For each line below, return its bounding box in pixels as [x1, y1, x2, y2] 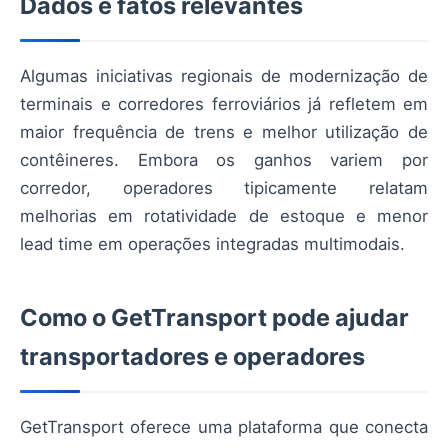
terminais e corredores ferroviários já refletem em [20, 93, 428, 114]
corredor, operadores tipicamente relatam [20, 177, 428, 198]
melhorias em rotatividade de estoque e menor [20, 205, 428, 226]
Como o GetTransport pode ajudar [20, 302, 409, 332]
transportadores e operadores [20, 341, 365, 371]
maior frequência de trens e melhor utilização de [20, 121, 428, 142]
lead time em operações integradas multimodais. [20, 233, 405, 254]
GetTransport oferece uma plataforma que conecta [20, 416, 428, 437]
